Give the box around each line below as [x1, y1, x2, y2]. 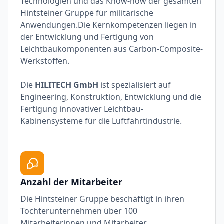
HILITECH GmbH [35, 79, 100, 91]
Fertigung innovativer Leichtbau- [20, 103, 143, 115]
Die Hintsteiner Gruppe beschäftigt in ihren [20, 193, 184, 205]
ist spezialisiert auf [100, 79, 171, 91]
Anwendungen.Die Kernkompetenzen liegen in [20, 19, 197, 31]
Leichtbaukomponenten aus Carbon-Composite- [20, 43, 203, 55]
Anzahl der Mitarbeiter [20, 176, 122, 188]
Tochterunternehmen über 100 [20, 205, 137, 217]
